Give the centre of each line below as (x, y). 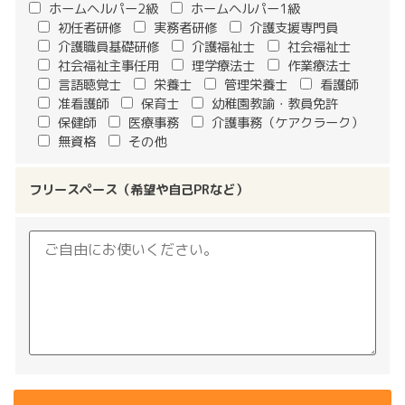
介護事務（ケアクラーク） (287, 122)
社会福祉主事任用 (108, 66)
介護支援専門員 (294, 28)
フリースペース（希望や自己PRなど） (138, 190)
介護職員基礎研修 (108, 47)
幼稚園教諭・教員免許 (275, 104)
